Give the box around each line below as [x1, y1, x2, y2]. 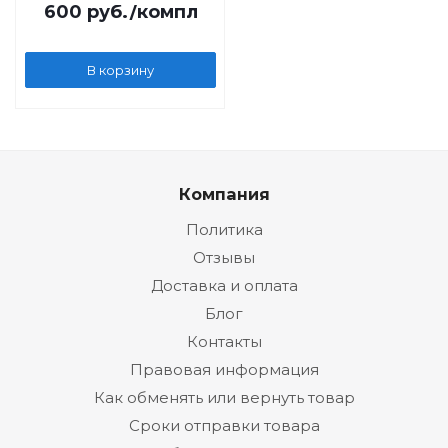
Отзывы [193, 248, 255, 267]
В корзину [87, 61, 154, 78]
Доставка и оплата [150, 276, 298, 295]
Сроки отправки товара [128, 416, 320, 435]
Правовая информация [129, 360, 319, 379]
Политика [185, 220, 263, 239]
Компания [178, 184, 270, 204]
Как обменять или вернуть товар [93, 388, 355, 407]
